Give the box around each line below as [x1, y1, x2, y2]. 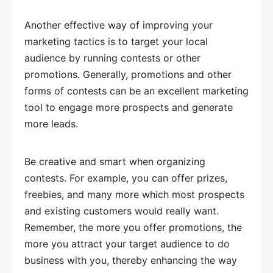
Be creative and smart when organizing [24, 155, 205, 168]
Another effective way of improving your [24, 19, 213, 31]
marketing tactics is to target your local [24, 35, 208, 48]
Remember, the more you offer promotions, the [24, 221, 242, 233]
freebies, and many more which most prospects [24, 188, 244, 200]
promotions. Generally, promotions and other [24, 68, 232, 80]
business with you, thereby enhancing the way [24, 254, 237, 266]
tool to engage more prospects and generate [24, 101, 233, 113]
